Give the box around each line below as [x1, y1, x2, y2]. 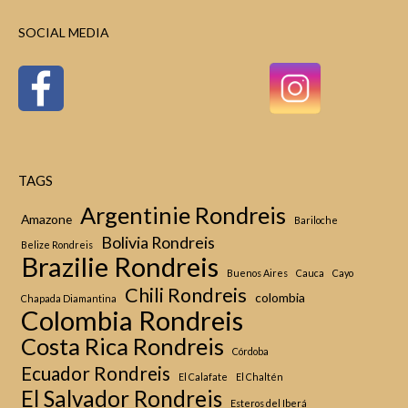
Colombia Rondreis [21, 304, 243, 336]
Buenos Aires [227, 267, 288, 279]
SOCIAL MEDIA [18, 25, 109, 40]
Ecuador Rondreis [21, 362, 170, 384]
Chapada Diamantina [21, 292, 117, 304]
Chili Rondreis [125, 283, 247, 307]
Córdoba [232, 345, 269, 357]
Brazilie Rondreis [21, 250, 219, 282]
